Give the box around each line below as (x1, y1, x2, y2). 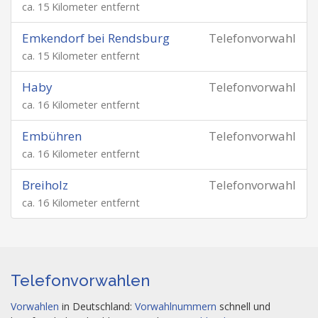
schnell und (216, 300, 270, 313)
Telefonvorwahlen (11, 271, 150, 290)
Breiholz (22, 177, 68, 193)
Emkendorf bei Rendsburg (22, 30, 170, 46)
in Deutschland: (59, 300, 135, 313)
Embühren (22, 128, 82, 144)
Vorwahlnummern (135, 300, 216, 313)
